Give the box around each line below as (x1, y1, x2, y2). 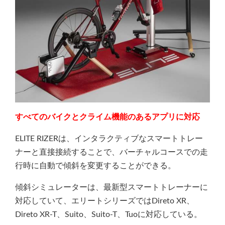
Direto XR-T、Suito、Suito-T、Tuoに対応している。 (15, 210, 202, 218)
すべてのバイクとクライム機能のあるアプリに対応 (15, 113, 200, 121)
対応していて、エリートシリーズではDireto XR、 (15, 197, 194, 205)
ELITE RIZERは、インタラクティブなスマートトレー (15, 135, 203, 143)
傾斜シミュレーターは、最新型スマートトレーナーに (15, 183, 208, 191)
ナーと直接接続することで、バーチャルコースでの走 (15, 148, 208, 156)
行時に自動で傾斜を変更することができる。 (15, 162, 176, 170)
